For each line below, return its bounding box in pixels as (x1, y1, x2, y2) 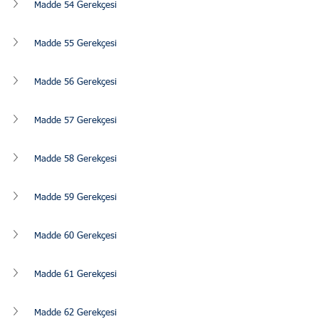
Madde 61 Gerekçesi (34, 269, 117, 279)
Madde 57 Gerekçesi (34, 115, 117, 125)
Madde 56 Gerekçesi (34, 77, 117, 87)
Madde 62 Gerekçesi (34, 308, 117, 318)
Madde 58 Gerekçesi (34, 154, 117, 164)
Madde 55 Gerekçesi (34, 38, 117, 48)
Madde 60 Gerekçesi (34, 231, 117, 241)
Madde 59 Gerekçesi (34, 192, 117, 202)
